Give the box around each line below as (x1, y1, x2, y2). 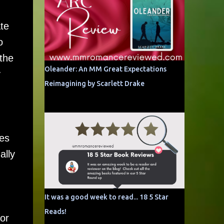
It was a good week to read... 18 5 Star (44, 193, 168, 201)
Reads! (44, 207, 66, 215)
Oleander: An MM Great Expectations (44, 65, 166, 73)
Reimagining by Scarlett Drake (44, 79, 144, 87)
